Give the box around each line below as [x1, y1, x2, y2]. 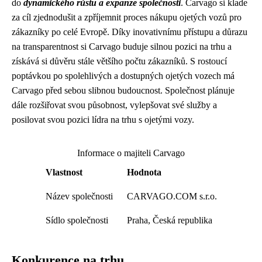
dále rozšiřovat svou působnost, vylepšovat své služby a [12, 99, 217, 110]
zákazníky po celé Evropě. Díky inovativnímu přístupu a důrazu [12, 26, 247, 37]
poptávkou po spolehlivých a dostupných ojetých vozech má [12, 70, 235, 81]
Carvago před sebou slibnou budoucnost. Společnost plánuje [12, 85, 235, 95]
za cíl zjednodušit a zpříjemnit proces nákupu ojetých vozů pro [12, 12, 242, 22]
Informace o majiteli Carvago [77, 147, 185, 158]
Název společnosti [45, 191, 113, 201]
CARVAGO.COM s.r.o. [126, 191, 217, 201]
